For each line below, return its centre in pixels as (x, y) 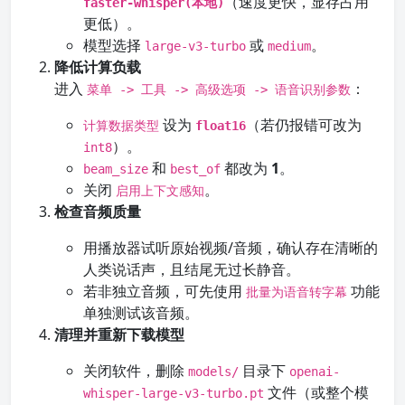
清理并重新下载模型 (119, 334)
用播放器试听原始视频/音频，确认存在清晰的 (231, 248)
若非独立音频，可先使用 (165, 291)
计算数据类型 (121, 126)
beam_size (116, 169)
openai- (315, 372)
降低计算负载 (98, 67)
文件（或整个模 (316, 392)
